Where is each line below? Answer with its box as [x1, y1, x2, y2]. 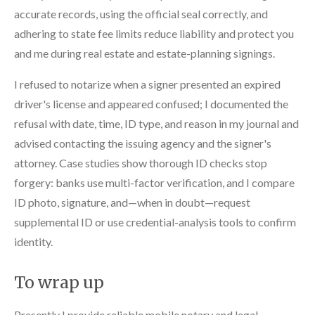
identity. [14, 234, 53, 248]
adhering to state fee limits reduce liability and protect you [14, 26, 294, 40]
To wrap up [14, 271, 104, 292]
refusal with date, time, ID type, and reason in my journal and [14, 116, 299, 130]
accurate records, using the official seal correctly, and [14, 6, 268, 20]
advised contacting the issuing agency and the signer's [14, 136, 271, 150]
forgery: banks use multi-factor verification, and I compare [14, 175, 295, 189]
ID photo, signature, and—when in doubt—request [14, 195, 250, 209]
